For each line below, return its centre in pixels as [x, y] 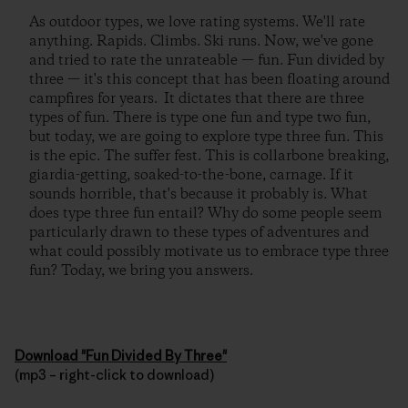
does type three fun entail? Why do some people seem [205, 214]
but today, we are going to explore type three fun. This [206, 137]
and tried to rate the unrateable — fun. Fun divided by [207, 61]
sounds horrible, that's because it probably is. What [199, 194]
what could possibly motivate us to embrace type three [209, 252]
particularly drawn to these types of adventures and [199, 233]
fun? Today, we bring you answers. [141, 271]
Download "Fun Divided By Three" [121, 356]
